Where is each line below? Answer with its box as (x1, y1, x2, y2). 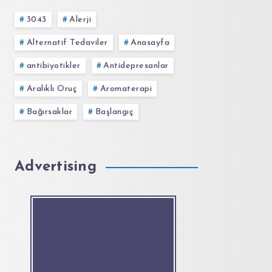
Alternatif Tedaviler (26, 38, 108, 48)
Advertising (15, 160, 97, 175)
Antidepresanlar (103, 61, 169, 71)
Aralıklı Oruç (26, 84, 77, 94)
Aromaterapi (100, 84, 152, 94)
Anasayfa (131, 38, 169, 48)
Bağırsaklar (26, 107, 72, 117)
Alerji (69, 15, 91, 25)
